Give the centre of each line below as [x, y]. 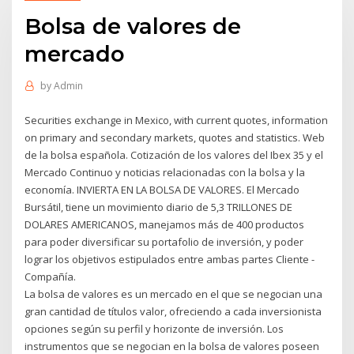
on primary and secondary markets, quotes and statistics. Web [175, 137]
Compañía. [51, 276]
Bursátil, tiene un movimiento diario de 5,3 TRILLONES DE [159, 207]
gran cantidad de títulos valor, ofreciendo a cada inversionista [173, 311]
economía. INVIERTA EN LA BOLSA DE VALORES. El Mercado [162, 189]
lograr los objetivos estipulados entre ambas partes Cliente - [170, 259]
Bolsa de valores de [133, 26]
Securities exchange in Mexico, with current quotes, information [177, 120]
